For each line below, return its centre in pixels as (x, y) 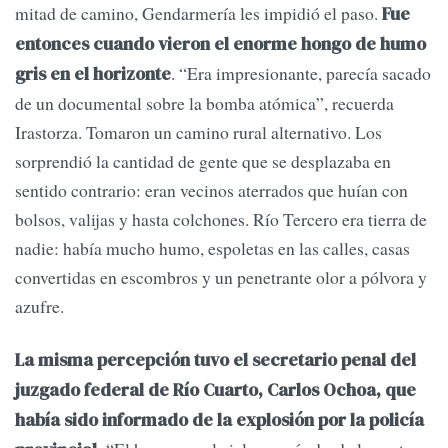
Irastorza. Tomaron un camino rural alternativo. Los (198, 132)
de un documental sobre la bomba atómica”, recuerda (204, 103)
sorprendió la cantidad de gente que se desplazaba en (203, 161)
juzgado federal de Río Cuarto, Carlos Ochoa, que (215, 390)
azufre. (39, 306)
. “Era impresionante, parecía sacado (301, 73)
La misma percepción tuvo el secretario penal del (215, 360)
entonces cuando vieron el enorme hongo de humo (220, 44)
